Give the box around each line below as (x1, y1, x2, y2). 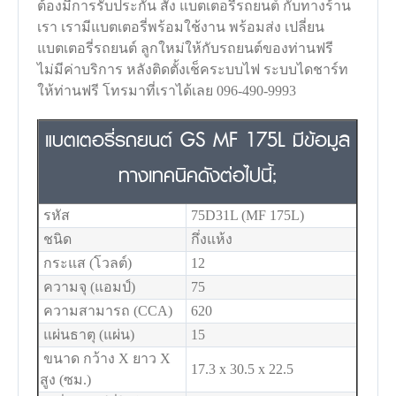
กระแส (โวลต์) (40, 255, 133, 270)
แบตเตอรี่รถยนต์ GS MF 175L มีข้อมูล (45, 121, 351, 156)
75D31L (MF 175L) (187, 207, 305, 223)
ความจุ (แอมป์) (40, 278, 136, 294)
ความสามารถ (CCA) (40, 302, 173, 318)
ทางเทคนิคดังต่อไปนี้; (118, 156, 278, 192)
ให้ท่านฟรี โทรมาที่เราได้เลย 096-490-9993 (37, 82, 297, 98)
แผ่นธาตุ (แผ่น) (40, 326, 135, 342)
